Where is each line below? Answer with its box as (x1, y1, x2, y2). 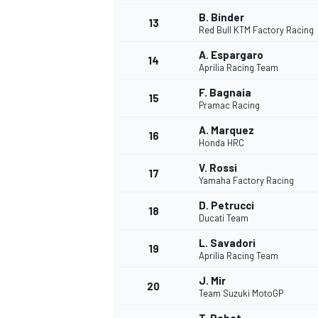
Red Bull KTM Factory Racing (199, 24, 314, 36)
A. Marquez (199, 124, 254, 137)
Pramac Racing (199, 99, 260, 111)
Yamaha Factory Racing (199, 175, 294, 187)
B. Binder (199, 11, 244, 24)
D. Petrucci (199, 199, 254, 212)
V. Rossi (199, 161, 237, 175)
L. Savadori (199, 236, 256, 250)
